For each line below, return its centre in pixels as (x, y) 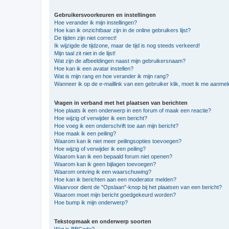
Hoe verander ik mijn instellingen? (96, 22)
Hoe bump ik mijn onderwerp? (91, 202)
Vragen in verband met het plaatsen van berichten (121, 103)
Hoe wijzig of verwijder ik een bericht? (101, 118)
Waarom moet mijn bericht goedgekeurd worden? (115, 195)
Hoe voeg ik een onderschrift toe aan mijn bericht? (116, 126)
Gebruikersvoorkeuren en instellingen (105, 15)
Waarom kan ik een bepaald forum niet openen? (113, 156)
